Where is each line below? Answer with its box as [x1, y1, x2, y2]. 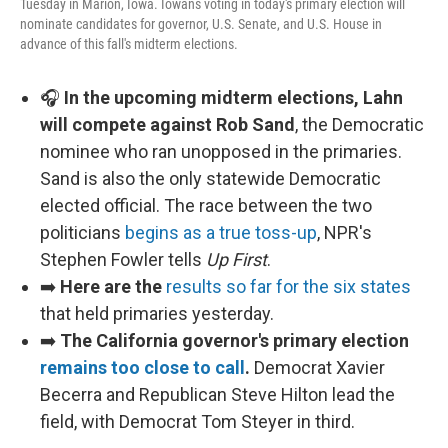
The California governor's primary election [60, 330, 409, 352]
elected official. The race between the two [40, 195, 372, 217]
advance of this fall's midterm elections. [20, 36, 238, 53]
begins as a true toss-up [125, 222, 317, 244]
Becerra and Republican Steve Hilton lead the [40, 384, 395, 406]
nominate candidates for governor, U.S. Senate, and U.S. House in [20, 16, 382, 33]
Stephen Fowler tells [40, 249, 206, 271]
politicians [40, 222, 125, 244]
